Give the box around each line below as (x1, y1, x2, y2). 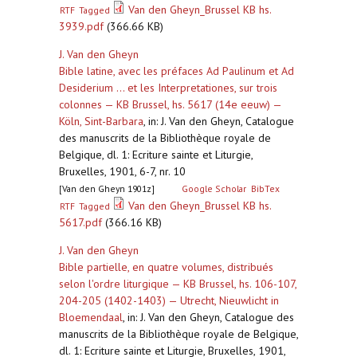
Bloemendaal (59, 310, 123, 324)
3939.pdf (59, 19, 104, 33)
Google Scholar (182, 182, 247, 194)
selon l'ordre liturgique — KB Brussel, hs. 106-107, (59, 277, 296, 291)
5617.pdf (59, 215, 102, 229)
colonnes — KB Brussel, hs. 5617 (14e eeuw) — (59, 97, 281, 112)
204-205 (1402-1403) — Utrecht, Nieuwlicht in (59, 293, 279, 308)
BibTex (250, 182, 280, 194)
